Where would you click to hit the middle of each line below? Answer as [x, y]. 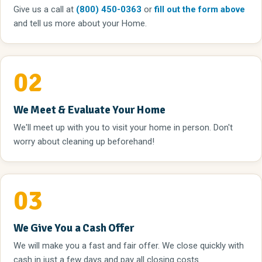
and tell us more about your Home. [80, 23]
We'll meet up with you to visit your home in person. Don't [123, 127]
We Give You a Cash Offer [74, 228]
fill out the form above [200, 9]
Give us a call [40, 9]
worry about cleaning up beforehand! [84, 142]
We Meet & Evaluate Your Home [89, 110]
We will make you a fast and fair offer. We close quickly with [129, 246]
